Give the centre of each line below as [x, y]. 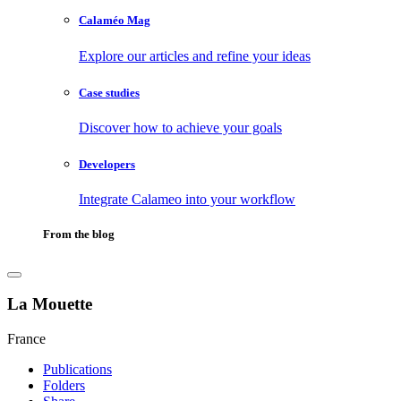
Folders [64, 385]
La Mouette [50, 304]
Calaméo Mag [115, 21]
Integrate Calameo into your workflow [187, 200]
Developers [107, 165]
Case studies [109, 92]
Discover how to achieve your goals [180, 127]
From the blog [79, 235]
